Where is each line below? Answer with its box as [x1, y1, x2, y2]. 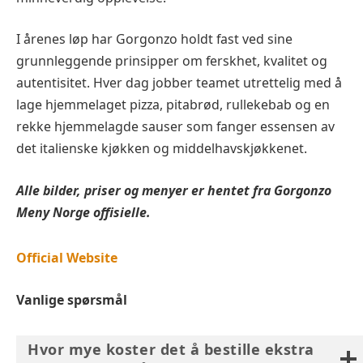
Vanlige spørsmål [16, 290, 127, 309]
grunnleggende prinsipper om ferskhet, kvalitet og [16, 52, 327, 70]
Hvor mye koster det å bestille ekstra [28, 339, 314, 359]
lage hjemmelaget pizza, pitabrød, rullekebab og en [16, 96, 330, 114]
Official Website [16, 249, 117, 267]
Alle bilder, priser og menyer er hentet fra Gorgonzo [16, 181, 331, 199]
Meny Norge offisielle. [16, 203, 151, 221]
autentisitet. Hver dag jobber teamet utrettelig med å [16, 74, 342, 92]
